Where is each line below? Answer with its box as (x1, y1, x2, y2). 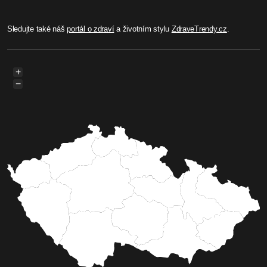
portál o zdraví (67, 24, 114, 33)
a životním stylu (114, 24, 172, 33)
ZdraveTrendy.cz (171, 24, 227, 33)
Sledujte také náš (7, 24, 67, 33)
